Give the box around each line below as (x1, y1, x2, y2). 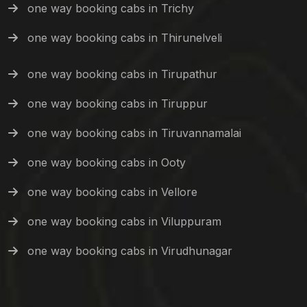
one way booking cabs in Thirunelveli (27, 31, 222, 45)
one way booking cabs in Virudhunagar (27, 244, 232, 258)
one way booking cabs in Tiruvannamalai (27, 126, 241, 140)
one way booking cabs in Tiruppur (27, 97, 208, 111)
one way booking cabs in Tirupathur (27, 67, 217, 82)
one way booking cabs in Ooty (27, 156, 186, 170)
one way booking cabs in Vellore (27, 185, 197, 199)
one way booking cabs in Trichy (27, 1, 194, 16)
